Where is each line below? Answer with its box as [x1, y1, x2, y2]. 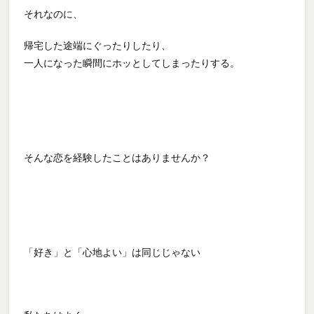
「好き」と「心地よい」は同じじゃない [24, 246, 201, 258]
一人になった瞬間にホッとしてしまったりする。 [24, 57, 240, 69]
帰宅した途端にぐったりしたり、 [24, 39, 172, 51]
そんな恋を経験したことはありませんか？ [24, 151, 211, 163]
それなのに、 [24, 8, 83, 20]
